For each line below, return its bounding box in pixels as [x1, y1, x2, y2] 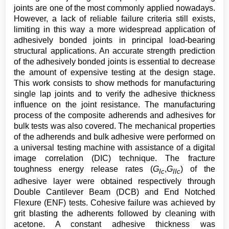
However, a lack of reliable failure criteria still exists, [14, 14, 215, 24]
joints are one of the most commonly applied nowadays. [14, 4, 215, 13]
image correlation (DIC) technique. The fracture [14, 154, 215, 163]
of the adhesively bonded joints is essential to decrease [14, 57, 215, 66]
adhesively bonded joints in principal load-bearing [14, 36, 215, 45]
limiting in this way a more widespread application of [14, 25, 215, 34]
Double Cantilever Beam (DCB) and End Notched [14, 188, 215, 197]
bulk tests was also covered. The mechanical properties [14, 122, 215, 131]
